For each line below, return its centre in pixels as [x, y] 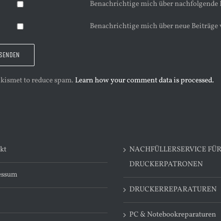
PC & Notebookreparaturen [173, 215]
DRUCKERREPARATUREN [173, 190]
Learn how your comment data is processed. [145, 81]
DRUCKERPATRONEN [166, 165]
